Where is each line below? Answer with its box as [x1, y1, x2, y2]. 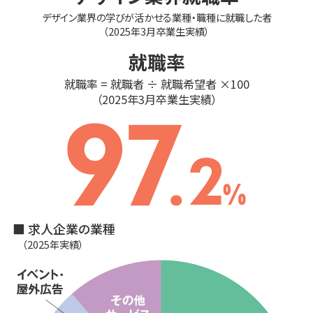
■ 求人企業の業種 [12, 219, 115, 238]
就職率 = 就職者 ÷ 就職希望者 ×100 [64, 75, 249, 93]
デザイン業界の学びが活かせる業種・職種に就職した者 [41, 9, 272, 24]
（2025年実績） [22, 236, 85, 252]
